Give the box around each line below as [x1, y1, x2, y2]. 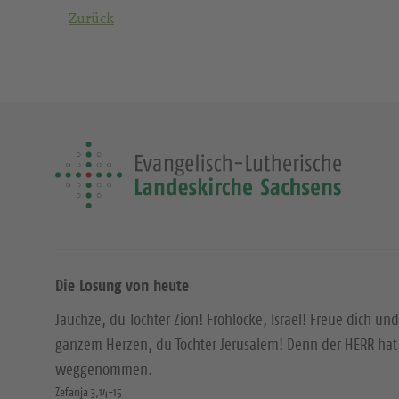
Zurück [69, 8, 114, 28]
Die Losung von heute [55, 275, 189, 296]
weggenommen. [55, 360, 152, 379]
